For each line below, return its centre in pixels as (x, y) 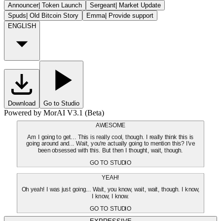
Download (22, 103)
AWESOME (110, 125)
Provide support (131, 15)
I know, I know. (110, 196)
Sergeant (103, 5)
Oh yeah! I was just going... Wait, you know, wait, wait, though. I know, (110, 190)
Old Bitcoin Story (54, 15)
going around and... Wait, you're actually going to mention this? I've (110, 144)
